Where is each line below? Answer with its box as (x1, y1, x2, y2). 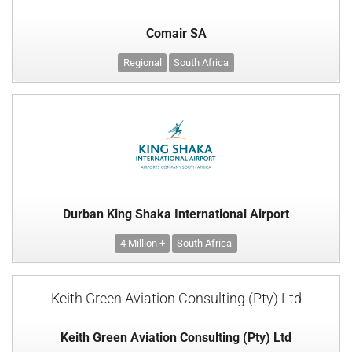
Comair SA (145, 26, 207, 42)
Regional (123, 57, 162, 69)
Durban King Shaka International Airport (63, 207, 289, 222)
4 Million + (119, 237, 165, 250)
